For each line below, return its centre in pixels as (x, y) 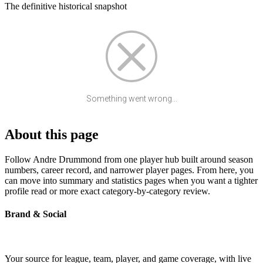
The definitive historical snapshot (66, 6)
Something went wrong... (131, 99)
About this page (52, 135)
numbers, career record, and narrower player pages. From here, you (129, 170)
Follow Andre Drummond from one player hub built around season (129, 160)
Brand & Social (36, 214)
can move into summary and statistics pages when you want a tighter (131, 181)
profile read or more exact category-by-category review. (107, 191)
